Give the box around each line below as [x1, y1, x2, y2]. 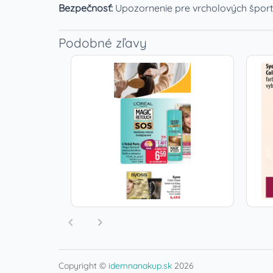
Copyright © [58, 260, 108, 272]
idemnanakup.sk [108, 260, 172, 272]
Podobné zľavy [58, 35, 147, 51]
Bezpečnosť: [58, 2, 115, 14]
